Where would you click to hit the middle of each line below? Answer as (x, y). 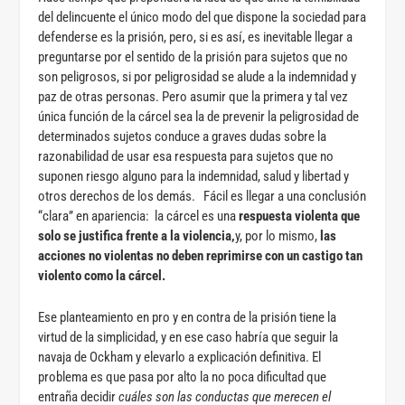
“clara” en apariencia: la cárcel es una (139, 216)
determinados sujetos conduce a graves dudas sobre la (183, 136)
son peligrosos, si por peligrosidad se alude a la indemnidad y (198, 76)
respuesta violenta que (300, 216)
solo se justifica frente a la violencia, (137, 235)
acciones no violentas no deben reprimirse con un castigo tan (201, 255)
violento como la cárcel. (102, 275)
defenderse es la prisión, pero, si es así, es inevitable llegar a (196, 37)
